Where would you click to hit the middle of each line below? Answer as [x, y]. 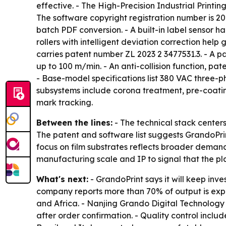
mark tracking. [65, 103]
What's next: [62, 179]
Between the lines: [74, 123]
